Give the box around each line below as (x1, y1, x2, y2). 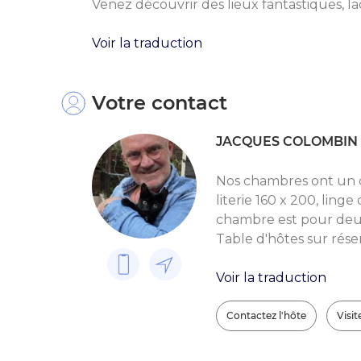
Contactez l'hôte (226, 309, 306, 322)
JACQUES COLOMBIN (216, 133, 358, 149)
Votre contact (92, 90, 227, 114)
